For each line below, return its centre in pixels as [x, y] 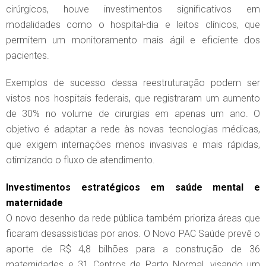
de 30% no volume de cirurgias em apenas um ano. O [133, 114]
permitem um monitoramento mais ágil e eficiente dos [133, 40]
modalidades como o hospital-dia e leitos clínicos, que [133, 25]
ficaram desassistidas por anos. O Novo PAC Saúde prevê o [133, 234]
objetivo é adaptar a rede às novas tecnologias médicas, [133, 129]
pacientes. [28, 56]
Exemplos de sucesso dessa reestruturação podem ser [133, 83]
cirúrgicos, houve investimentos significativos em [133, 9]
